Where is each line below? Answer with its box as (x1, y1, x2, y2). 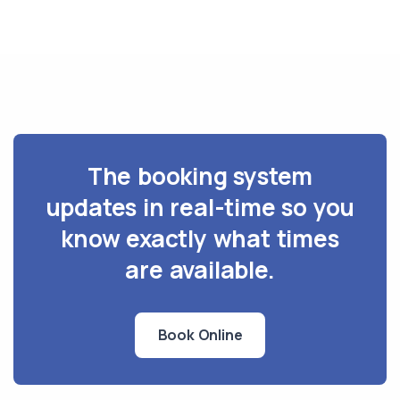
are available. (125, 253, 275, 286)
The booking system (87, 159, 313, 192)
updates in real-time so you (45, 190, 355, 223)
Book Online (157, 324, 243, 345)
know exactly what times (61, 221, 339, 254)
